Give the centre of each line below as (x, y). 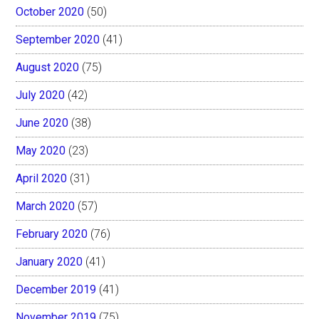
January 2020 (49, 261)
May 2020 (41, 150)
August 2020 (48, 67)
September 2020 (58, 39)
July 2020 (41, 95)
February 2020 (52, 234)
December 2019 (56, 289)
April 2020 (42, 178)
